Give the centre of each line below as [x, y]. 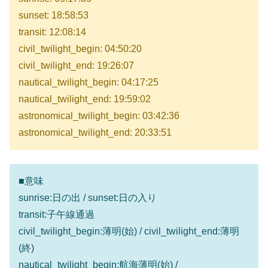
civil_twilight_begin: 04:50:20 [80, 49]
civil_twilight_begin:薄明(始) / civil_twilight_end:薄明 [129, 231]
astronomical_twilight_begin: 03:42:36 [99, 116]
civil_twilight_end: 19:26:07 [76, 66]
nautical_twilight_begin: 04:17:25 [89, 83]
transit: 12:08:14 [52, 32]
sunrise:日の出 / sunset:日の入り [88, 197]
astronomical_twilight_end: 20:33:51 [95, 133]
